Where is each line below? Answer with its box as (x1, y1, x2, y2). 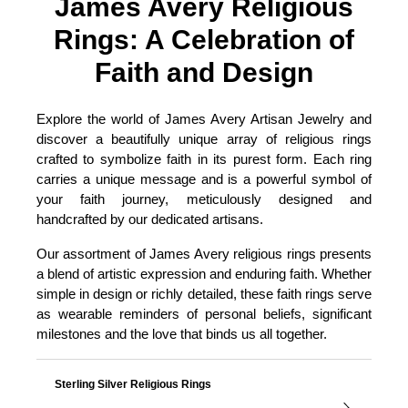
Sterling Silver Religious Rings (55, 378, 211, 391)
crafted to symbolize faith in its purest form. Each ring (36, 151, 372, 167)
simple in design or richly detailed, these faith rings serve (36, 286, 372, 301)
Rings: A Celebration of (54, 25, 354, 55)
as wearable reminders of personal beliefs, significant (36, 306, 372, 321)
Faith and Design (95, 57, 313, 87)
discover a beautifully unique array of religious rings (36, 131, 372, 147)
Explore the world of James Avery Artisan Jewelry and (36, 111, 372, 127)
